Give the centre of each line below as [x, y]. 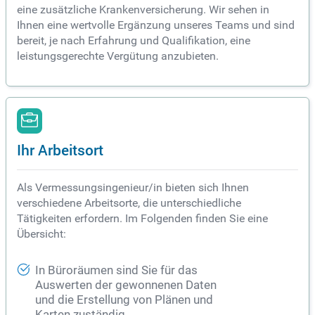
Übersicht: [41, 234]
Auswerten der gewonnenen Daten [126, 285]
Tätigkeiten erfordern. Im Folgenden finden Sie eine [142, 219]
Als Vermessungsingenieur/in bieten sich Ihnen [133, 188]
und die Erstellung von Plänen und [124, 300]
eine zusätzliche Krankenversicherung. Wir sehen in [143, 10]
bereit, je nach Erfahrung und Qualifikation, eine [134, 41]
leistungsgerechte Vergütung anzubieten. [118, 56]
